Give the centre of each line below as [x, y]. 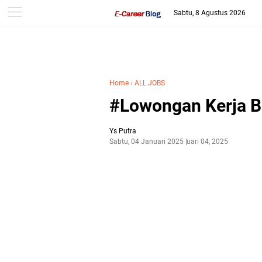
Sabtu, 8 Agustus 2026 [209, 13]
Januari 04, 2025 [201, 142]
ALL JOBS [150, 83]
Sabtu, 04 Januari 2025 [146, 142]
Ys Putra [123, 131]
